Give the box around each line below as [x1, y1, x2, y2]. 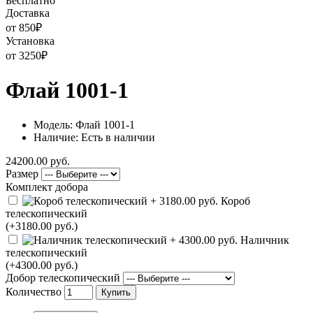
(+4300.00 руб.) [6, 259, 78, 271]
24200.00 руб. [6, 154, 70, 167]
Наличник [238, 233, 289, 246]
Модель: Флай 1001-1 [34, 118, 135, 131]
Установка [6, 35, 54, 47]
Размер [6, 167, 38, 180]
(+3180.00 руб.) [6, 219, 78, 232]
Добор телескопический [6, 271, 120, 284]
